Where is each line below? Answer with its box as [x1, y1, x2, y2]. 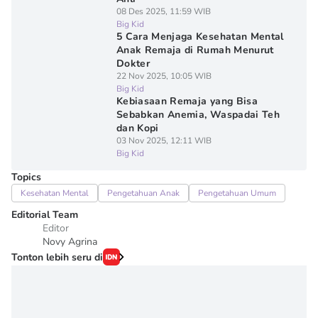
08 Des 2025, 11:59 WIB [116, 6, 211, 17]
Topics [11, 170, 41, 184]
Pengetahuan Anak [107, 187, 180, 199]
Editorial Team [11, 208, 78, 221]
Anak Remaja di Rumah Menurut [116, 43, 274, 57]
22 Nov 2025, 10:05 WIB [116, 70, 212, 82]
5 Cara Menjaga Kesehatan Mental [116, 30, 284, 43]
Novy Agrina [43, 235, 97, 248]
